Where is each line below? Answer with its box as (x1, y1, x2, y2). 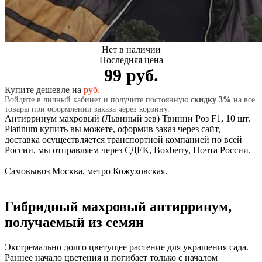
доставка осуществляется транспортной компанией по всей (5, 134, 242, 144)
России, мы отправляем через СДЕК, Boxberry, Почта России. (5, 144, 251, 155)
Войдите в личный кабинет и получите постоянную (5, 95, 191, 104)
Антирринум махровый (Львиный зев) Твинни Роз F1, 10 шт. (5, 113, 250, 123)
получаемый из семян (5, 214, 144, 230)
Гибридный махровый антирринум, (5, 198, 232, 214)
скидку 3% (191, 95, 231, 104)
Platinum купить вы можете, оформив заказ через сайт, (5, 123, 220, 134)
